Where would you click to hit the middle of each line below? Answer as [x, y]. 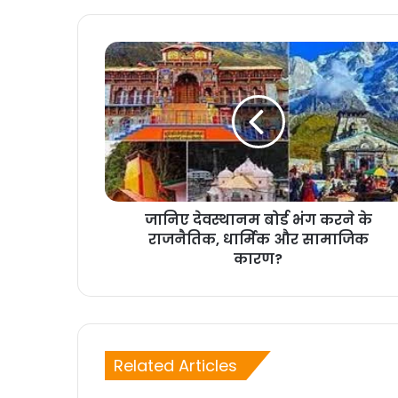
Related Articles [175, 366]
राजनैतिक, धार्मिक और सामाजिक [258, 240]
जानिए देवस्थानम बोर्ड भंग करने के [258, 220]
